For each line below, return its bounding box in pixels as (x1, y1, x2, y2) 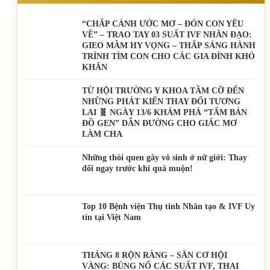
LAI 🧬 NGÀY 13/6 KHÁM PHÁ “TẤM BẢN (82, 108, 247, 118)
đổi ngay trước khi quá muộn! (82, 164, 193, 174)
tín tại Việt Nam (82, 213, 141, 222)
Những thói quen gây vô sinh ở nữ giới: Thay (82, 153, 247, 163)
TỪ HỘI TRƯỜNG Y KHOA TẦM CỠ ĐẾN (82, 86, 244, 96)
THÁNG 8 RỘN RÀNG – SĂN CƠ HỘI (82, 251, 227, 260)
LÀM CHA (82, 130, 122, 139)
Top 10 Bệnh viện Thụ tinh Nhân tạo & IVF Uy (82, 202, 255, 212)
